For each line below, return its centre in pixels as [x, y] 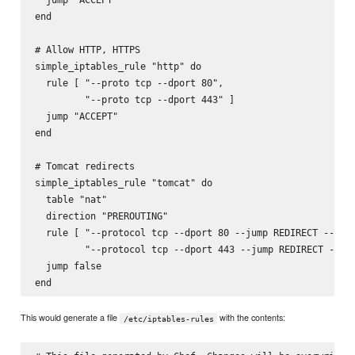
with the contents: [252, 317]
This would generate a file [71, 317]
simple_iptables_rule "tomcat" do [123, 182]
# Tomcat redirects [84, 166]
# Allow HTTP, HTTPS [87, 49]
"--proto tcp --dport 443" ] [134, 99]
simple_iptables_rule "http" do [118, 66]
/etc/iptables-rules [168, 319]
